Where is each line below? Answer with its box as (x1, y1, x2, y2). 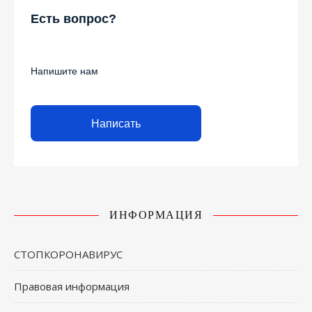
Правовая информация (14, 279, 130, 294)
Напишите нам (31, 65, 98, 77)
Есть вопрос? (31, 12, 116, 26)
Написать (91, 117, 141, 130)
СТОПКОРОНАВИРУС (14, 247, 123, 262)
